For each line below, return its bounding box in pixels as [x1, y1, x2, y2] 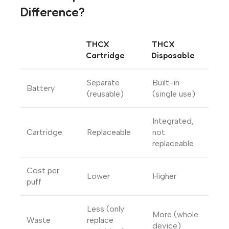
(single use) [152, 89, 195, 99]
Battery [27, 83, 55, 94]
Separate [87, 78, 120, 88]
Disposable [151, 50, 194, 61]
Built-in [152, 78, 179, 88]
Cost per [27, 166, 59, 176]
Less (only [87, 204, 124, 214]
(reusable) [87, 89, 124, 99]
